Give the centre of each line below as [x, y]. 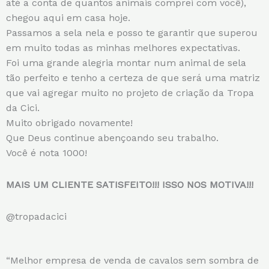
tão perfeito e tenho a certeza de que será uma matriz [133, 78]
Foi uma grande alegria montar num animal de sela [126, 63]
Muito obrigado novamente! [69, 123]
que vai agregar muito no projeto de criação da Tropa [130, 93]
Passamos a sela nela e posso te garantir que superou [132, 33]
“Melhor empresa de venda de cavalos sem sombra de [132, 261]
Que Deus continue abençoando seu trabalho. [112, 138]
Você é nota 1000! [47, 153]
